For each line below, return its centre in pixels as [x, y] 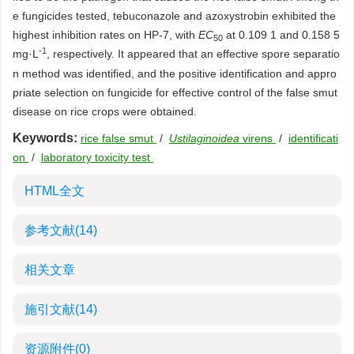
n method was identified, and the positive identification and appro [175, 73]
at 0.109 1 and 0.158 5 [281, 35]
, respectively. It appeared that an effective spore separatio [193, 54]
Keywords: [45, 138]
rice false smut [119, 138]
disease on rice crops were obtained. [105, 111]
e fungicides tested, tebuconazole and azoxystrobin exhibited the [174, 16]
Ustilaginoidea [204, 138]
